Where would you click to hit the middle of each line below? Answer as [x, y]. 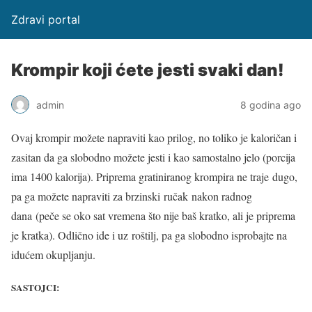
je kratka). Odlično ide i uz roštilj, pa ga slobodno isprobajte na [149, 235]
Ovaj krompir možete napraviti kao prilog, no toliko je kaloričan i [154, 138]
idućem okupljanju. [53, 255]
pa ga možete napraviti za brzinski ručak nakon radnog [132, 196]
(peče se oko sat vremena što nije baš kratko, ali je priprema [165, 216]
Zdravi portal [46, 19]
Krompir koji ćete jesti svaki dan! [148, 70]
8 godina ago [271, 104]
